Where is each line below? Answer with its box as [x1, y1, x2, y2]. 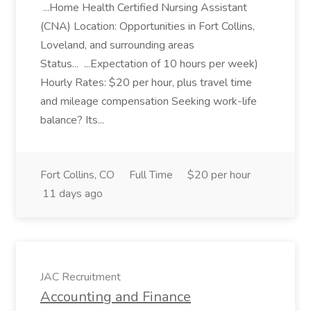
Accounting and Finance [40, 287, 191, 306]
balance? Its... [40, 112, 107, 128]
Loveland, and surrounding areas [40, 37, 194, 53]
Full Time [129, 167, 173, 183]
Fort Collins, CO [40, 167, 115, 183]
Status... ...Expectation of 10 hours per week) [40, 56, 258, 72]
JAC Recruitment [40, 269, 121, 285]
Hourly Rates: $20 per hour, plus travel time [40, 75, 252, 90]
